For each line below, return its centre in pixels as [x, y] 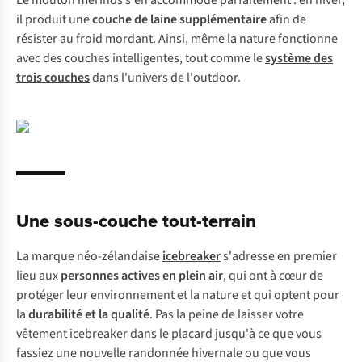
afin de [286, 19]
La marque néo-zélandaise [89, 256]
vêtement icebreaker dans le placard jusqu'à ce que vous [169, 334]
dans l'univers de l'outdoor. [165, 78]
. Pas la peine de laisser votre [227, 314]
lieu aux [38, 276]
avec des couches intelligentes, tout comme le [141, 58]
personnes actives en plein [133, 276]
